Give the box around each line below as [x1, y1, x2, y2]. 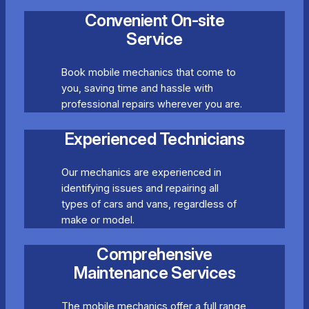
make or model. [61, 213, 134, 226]
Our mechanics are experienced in [61, 166, 221, 179]
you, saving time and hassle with [61, 82, 213, 95]
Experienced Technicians [64, 128, 245, 149]
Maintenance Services [73, 262, 236, 283]
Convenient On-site [84, 10, 225, 31]
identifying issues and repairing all [61, 181, 219, 195]
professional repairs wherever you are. [61, 98, 242, 111]
